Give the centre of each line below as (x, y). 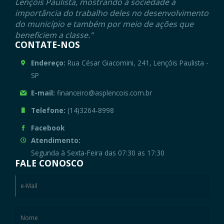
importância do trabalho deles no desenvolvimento (112, 13)
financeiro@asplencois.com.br (104, 93)
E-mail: (43, 93)
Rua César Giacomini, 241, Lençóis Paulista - (137, 63)
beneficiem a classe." (54, 35)
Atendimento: (56, 140)
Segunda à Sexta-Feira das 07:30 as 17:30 (98, 153)
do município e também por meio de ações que (104, 24)
